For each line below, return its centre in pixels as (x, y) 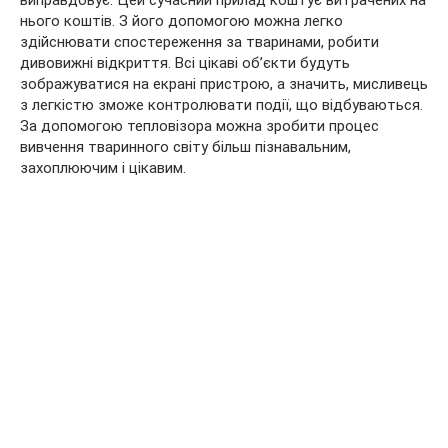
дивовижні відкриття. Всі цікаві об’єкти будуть (185, 62)
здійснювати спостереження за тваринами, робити (199, 41)
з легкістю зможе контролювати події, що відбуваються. (221, 104)
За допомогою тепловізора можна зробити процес (199, 125)
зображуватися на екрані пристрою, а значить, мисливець (224, 83)
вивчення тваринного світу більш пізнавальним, (185, 146)
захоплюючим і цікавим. (103, 167)
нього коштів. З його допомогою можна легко (181, 20)
